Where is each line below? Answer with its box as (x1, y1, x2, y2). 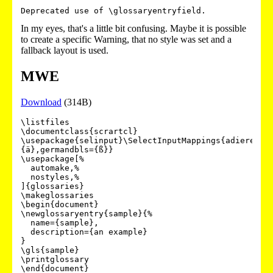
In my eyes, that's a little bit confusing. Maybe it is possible (21, 23, 246, 34)
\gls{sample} (21, 245, 79, 255)
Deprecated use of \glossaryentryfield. (21, 6, 206, 16)
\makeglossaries (21, 190, 94, 200)
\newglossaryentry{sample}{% (21, 208, 152, 218)
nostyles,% (21, 172, 30, 182)
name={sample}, (21, 218, 30, 227)
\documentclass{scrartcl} (21, 126, 138, 136)
